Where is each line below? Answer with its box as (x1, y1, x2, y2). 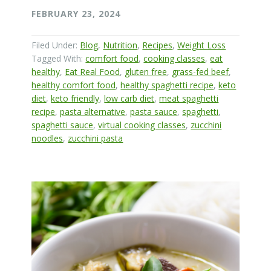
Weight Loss (177, 39, 226, 51)
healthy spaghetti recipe (120, 79, 214, 91)
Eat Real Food (65, 66, 120, 78)
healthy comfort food (31, 79, 116, 91)
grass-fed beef (172, 66, 229, 78)
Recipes (142, 39, 173, 51)
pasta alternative (60, 106, 126, 118)
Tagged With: (31, 53, 86, 65)
